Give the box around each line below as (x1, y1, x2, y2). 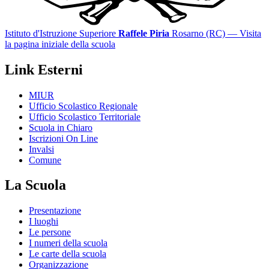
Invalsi (29, 144, 54, 154)
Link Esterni (5, 61, 83, 77)
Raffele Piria (118, 28, 169, 38)
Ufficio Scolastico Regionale (29, 100, 138, 111)
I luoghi (29, 216, 58, 227)
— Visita (228, 28, 261, 38)
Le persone (29, 227, 71, 238)
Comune (29, 154, 61, 165)
